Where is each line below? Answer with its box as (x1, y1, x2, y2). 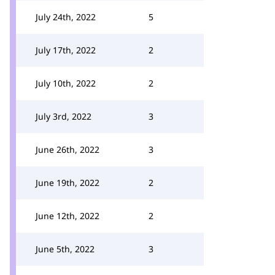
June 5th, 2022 (36, 243, 95, 255)
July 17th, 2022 (36, 44, 96, 56)
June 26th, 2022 (36, 144, 99, 155)
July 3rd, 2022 (36, 110, 91, 122)
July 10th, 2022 (36, 77, 96, 89)
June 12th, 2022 (36, 210, 99, 222)
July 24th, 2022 (36, 11, 96, 23)
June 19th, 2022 (36, 177, 99, 188)
